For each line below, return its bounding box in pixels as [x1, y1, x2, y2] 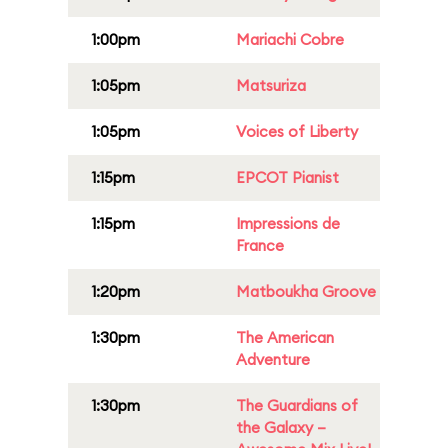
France [236, 236, 284, 255]
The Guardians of [236, 396, 358, 415]
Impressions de [236, 214, 340, 233]
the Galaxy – [236, 418, 326, 437]
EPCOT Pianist [236, 168, 339, 187]
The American [236, 328, 334, 347]
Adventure [236, 350, 310, 369]
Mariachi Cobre [236, 30, 344, 49]
